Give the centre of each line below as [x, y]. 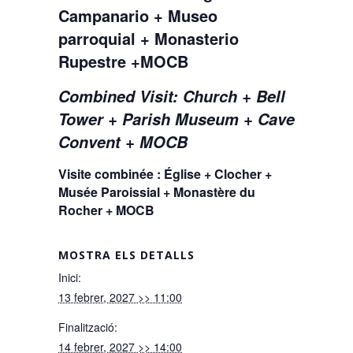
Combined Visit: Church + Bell [172, 96]
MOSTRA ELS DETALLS [126, 255]
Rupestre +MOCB [123, 61]
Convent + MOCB [123, 142]
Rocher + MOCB [106, 210]
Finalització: [88, 327]
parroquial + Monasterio [149, 38]
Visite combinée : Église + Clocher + [165, 174]
